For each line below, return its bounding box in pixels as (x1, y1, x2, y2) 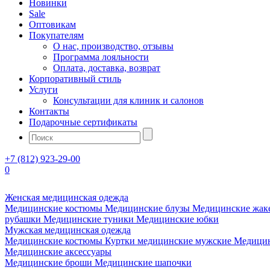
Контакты (29, 105, 69, 116)
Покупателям (29, 30, 84, 40)
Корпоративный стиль (29, 73, 121, 84)
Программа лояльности (53, 51, 149, 62)
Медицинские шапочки (95, 257, 192, 268)
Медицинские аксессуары (5, 246, 111, 257)
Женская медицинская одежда (5, 192, 128, 202)
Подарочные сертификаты (29, 116, 137, 127)
